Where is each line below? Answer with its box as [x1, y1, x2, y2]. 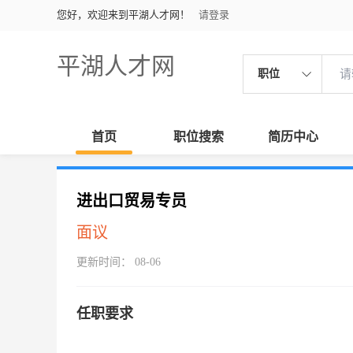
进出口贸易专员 [76, 192, 187, 210]
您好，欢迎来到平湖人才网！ [57, 9, 190, 20]
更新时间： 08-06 [76, 256, 161, 268]
